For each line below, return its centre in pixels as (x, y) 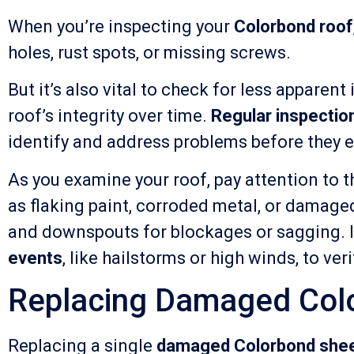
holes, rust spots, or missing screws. (149, 52)
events (35, 258)
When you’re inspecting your (121, 26)
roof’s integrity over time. (109, 116)
